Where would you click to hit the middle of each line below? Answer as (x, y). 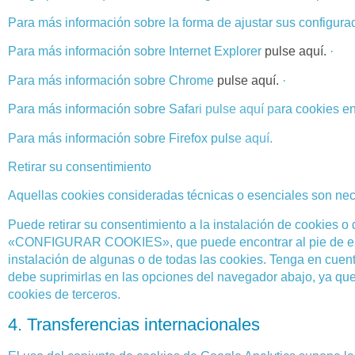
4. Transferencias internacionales (134, 325)
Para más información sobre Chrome (113, 80)
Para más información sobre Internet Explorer (136, 52)
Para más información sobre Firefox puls (121, 138)
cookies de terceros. (64, 294)
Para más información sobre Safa (101, 109)
